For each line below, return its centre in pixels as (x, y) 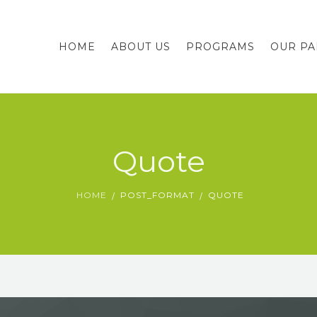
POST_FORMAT (157, 195)
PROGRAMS (220, 47)
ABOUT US (141, 47)
